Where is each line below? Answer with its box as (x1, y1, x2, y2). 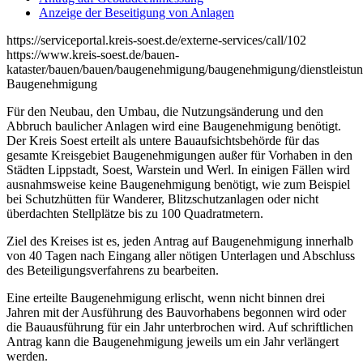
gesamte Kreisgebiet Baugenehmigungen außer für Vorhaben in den (6, 148, 352, 162)
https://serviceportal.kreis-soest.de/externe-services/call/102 (6, 33, 306, 47)
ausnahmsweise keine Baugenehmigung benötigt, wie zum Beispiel (6, 177, 350, 191)
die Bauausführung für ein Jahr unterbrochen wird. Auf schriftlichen (6, 320, 353, 334)
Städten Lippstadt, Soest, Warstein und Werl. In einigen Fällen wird (6, 163, 350, 177)
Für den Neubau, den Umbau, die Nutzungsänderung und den (6, 105, 323, 118)
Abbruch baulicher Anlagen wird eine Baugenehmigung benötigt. (6, 119, 341, 133)
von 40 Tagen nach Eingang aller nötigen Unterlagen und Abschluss (6, 249, 355, 263)
